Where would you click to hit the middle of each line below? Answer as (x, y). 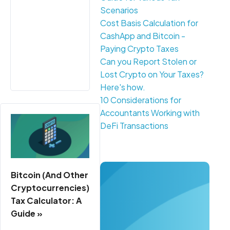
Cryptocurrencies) (50, 187)
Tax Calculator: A (46, 200)
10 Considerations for (141, 100)
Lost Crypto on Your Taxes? (152, 74)
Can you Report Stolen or (148, 61)
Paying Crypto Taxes (139, 49)
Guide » (27, 213)
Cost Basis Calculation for (149, 23)
